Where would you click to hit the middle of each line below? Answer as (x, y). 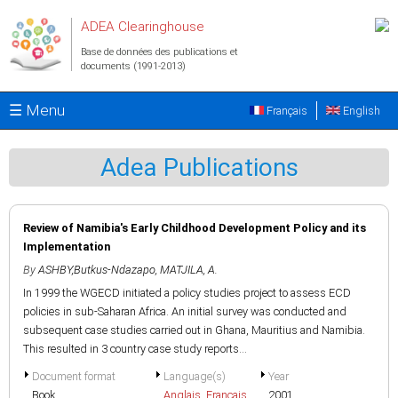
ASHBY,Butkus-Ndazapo (97, 270)
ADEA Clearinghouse (143, 27)
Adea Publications (199, 167)
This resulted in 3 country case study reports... (135, 349)
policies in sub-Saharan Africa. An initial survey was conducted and (185, 311)
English (360, 111)
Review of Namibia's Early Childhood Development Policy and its (195, 228)
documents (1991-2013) (133, 66)
